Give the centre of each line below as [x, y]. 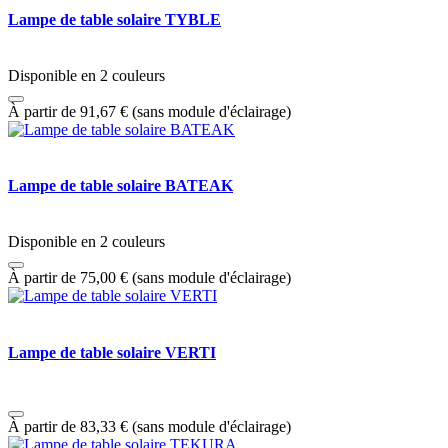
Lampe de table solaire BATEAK [120, 186]
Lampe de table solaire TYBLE [114, 19]
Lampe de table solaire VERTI [112, 352]
